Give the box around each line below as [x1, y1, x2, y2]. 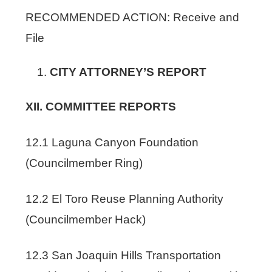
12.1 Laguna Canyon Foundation [25, 135, 199, 149]
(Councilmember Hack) [25, 212, 146, 226]
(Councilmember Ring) [25, 156, 143, 169]
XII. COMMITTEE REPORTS [25, 100, 177, 113]
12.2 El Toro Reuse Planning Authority [25, 192, 224, 205]
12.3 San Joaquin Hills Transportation [25, 248, 222, 262]
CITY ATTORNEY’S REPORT [50, 65, 207, 78]
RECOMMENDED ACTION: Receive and [25, 10, 240, 24]
